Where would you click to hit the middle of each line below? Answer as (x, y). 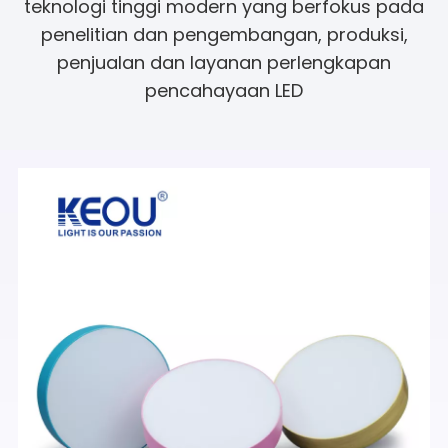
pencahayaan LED (224, 90)
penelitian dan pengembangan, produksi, (224, 34)
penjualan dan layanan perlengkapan (224, 62)
